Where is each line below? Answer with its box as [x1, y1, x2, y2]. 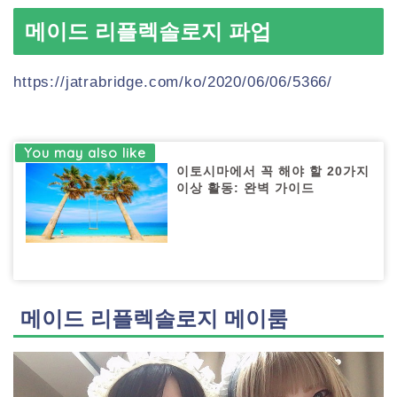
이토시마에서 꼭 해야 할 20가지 [176, 165, 370, 179]
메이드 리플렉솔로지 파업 [25, 19, 271, 44]
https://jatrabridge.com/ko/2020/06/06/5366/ [13, 74, 333, 91]
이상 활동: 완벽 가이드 [176, 182, 315, 196]
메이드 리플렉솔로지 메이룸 [20, 307, 288, 331]
